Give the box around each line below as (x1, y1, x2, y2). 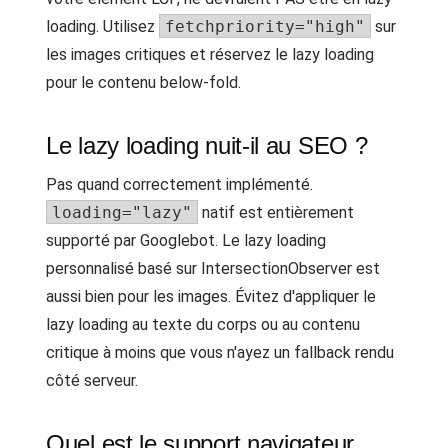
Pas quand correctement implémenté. (46, 175, 313, 194)
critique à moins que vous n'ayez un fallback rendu (46, 343, 394, 362)
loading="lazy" (52, 203, 192, 222)
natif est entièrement (198, 203, 354, 222)
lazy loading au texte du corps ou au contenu (46, 315, 360, 334)
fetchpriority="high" (165, 17, 365, 36)
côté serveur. (46, 371, 138, 390)
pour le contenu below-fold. (46, 73, 241, 92)
